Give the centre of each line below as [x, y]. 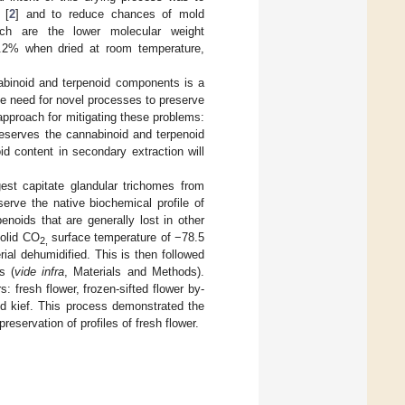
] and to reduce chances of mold [109, 14]
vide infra [39, 271]
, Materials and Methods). [135, 271]
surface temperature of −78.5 [126, 237]
